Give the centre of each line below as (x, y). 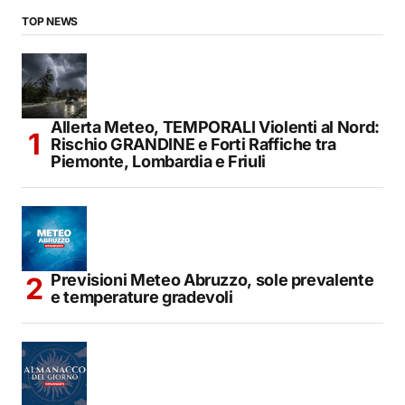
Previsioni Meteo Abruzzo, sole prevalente (212, 280)
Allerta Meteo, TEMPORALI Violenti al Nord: (215, 127)
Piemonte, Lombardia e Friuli (158, 162)
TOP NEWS (50, 22)
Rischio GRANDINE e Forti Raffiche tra (193, 145)
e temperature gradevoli (142, 297)
